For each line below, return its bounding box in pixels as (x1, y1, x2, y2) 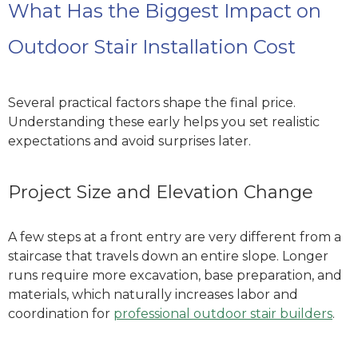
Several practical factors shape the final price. (8, 94, 296, 110)
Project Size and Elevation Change (8, 181, 313, 204)
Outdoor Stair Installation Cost (8, 34, 296, 58)
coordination (8, 306, 92, 322)
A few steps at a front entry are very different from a (8, 229, 341, 245)
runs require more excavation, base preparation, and (8, 268, 342, 284)
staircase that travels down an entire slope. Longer (8, 249, 328, 265)
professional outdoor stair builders (113, 306, 332, 322)
